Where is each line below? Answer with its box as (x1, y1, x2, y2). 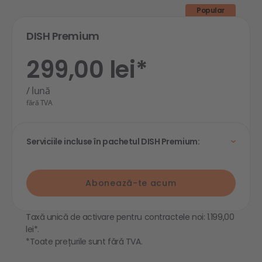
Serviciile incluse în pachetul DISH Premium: (26, 136, 200, 147)
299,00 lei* (26, 53, 148, 86)
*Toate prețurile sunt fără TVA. (26, 236, 143, 247)
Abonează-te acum (85, 177, 177, 189)
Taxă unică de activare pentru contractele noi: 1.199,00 (26, 211, 235, 223)
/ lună (26, 84, 50, 97)
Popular (196, 5, 225, 15)
